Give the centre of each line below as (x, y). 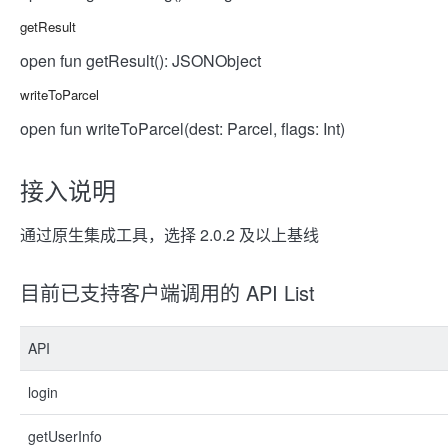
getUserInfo (65, 436)
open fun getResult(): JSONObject (140, 60)
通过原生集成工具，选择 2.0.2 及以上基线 (169, 234)
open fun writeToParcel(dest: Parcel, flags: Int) (182, 128)
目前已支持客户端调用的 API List (167, 292)
